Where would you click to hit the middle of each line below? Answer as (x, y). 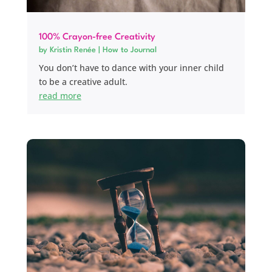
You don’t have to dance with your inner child (131, 68)
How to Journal (129, 50)
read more (60, 96)
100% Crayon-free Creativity (97, 38)
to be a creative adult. (83, 82)
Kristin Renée (73, 50)
